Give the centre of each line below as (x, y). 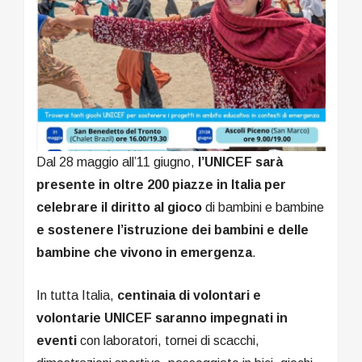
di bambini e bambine (263, 207)
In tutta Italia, (77, 295)
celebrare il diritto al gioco (119, 207)
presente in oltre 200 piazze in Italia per (161, 184)
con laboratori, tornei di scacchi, (170, 340)
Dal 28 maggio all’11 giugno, (117, 162)
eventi (58, 340)
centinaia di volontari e (189, 295)
